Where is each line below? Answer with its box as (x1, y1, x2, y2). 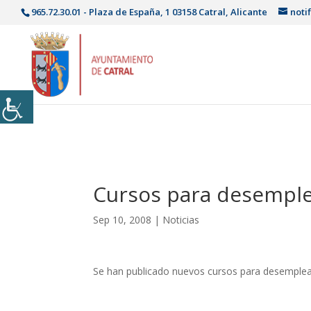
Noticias (162, 213, 200, 227)
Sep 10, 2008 (93, 213, 152, 227)
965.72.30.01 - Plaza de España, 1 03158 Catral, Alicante (31, 5, 267, 18)
